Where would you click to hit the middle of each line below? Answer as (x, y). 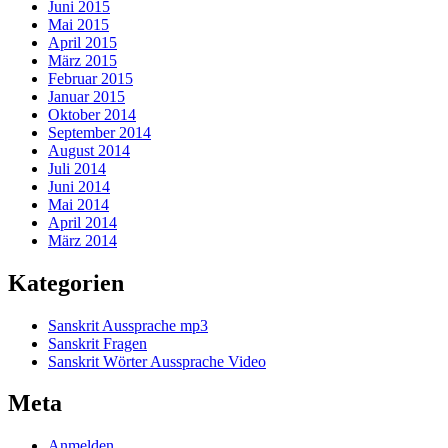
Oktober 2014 (92, 114)
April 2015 (82, 42)
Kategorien (66, 282)
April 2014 (82, 222)
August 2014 (89, 150)
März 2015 (82, 60)
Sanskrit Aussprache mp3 (128, 325)
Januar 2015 (86, 96)
